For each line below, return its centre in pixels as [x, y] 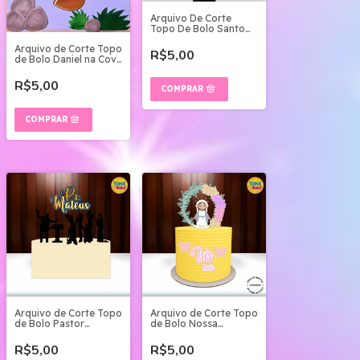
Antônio [169, 39]
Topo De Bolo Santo [198, 28]
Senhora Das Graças [198, 333]
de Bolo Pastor [49, 323]
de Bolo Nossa [184, 323]
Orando [33, 333]
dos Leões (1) [46, 70]
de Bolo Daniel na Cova [68, 59]
